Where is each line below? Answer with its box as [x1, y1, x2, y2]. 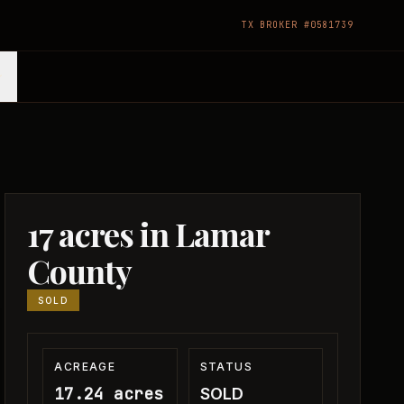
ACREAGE [54, 360, 116, 373]
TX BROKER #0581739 [241, 19, 353, 31]
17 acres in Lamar [27, 212, 270, 255]
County [27, 249, 133, 292]
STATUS [199, 360, 253, 373]
